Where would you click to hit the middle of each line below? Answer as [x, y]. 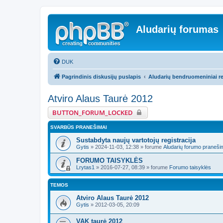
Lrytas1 [85, 167]
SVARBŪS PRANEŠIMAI [79, 127]
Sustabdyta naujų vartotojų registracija [136, 140]
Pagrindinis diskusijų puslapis [101, 77]
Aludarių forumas [177, 29]
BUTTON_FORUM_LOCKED [93, 112]
